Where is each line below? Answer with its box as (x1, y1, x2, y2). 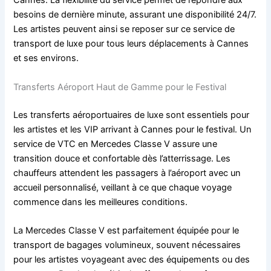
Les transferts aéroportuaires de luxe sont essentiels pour (13, 109, 250, 120)
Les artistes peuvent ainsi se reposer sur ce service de (13, 24, 235, 35)
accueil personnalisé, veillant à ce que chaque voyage (13, 181, 232, 193)
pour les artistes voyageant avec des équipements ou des (13, 253, 250, 265)
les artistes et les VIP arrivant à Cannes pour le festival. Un (13, 123, 252, 135)
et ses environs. (13, 53, 79, 64)
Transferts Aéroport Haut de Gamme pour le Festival (13, 81, 227, 93)
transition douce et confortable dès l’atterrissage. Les (13, 152, 231, 164)
